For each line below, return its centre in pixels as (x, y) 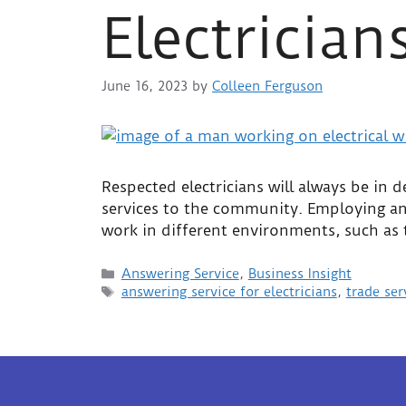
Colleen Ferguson (267, 86)
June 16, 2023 (145, 86)
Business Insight (300, 274)
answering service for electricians (229, 292)
